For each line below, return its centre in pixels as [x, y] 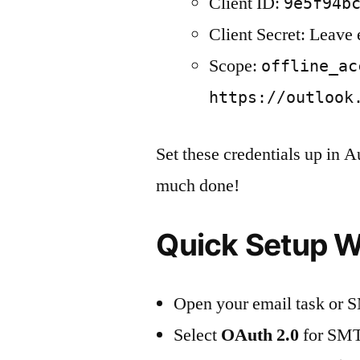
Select [198, 335]
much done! [198, 186]
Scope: [235, 66]
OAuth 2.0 [260, 335]
